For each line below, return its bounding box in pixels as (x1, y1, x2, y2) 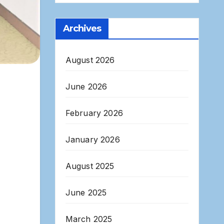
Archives (62, 23, 101, 34)
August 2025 (65, 161, 114, 171)
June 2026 (65, 81, 107, 92)
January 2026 (65, 134, 120, 145)
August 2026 (65, 55, 115, 65)
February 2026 (65, 108, 123, 118)
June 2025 (65, 187, 107, 198)
